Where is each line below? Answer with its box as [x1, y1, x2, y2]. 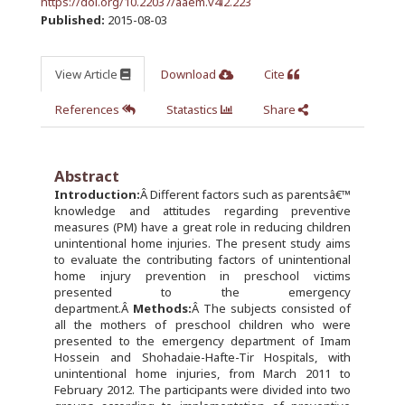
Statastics [166, 101, 221, 118]
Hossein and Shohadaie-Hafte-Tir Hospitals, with [54, 349, 351, 366]
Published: [41, 12, 105, 29]
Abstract [54, 165, 119, 187]
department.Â [54, 300, 133, 317]
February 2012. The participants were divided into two [54, 381, 351, 399]
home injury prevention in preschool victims [54, 268, 351, 285]
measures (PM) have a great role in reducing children [54, 219, 351, 236]
